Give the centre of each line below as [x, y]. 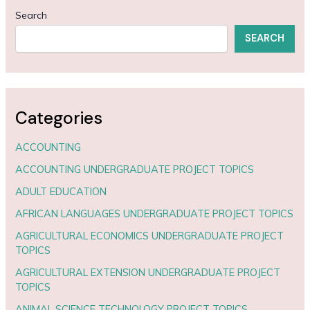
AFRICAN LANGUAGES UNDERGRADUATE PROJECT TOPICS [155, 213]
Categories [59, 118]
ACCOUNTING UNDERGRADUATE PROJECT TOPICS [135, 170]
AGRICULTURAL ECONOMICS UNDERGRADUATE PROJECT [150, 235]
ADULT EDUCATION [61, 191]
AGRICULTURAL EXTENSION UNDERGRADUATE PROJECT [148, 272]
